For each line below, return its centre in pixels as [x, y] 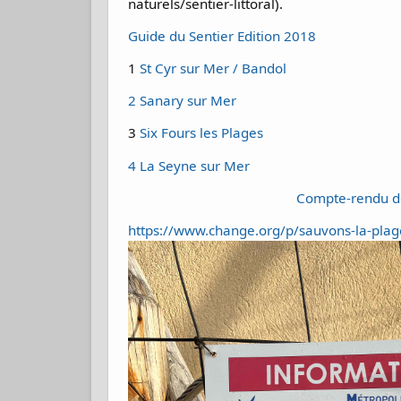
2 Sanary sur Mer [183, 101]
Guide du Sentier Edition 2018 [222, 35]
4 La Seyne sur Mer [189, 165]
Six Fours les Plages [200, 133]
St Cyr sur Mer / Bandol [212, 68]
